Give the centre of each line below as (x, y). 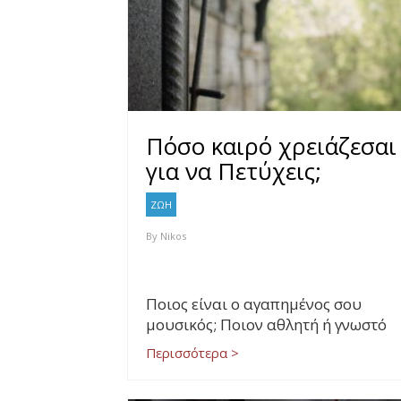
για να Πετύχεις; (234, 171)
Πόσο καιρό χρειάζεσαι (271, 146)
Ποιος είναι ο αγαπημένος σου (254, 304)
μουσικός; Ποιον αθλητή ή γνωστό (266, 325)
